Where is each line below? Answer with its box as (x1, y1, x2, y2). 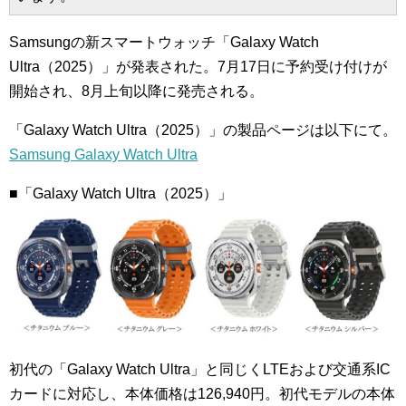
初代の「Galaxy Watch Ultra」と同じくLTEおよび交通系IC (9, 361, 391, 377)
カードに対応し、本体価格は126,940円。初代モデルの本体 (9, 385, 395, 401)
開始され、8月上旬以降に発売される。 (9, 83, 264, 99)
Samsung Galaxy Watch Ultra (9, 147, 198, 162)
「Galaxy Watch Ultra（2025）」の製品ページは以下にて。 (9, 122, 397, 138)
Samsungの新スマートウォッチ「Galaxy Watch (9, 34, 319, 50)
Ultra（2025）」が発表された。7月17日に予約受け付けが (9, 59, 387, 74)
